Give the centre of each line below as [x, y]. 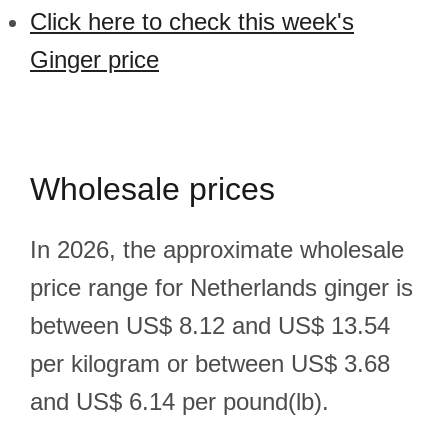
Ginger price [94, 59]
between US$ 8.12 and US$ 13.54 [210, 325]
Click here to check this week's [192, 21]
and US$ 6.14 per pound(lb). [179, 401]
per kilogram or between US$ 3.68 [210, 363]
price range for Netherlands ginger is [221, 287]
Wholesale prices [152, 189]
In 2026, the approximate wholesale [217, 249]
